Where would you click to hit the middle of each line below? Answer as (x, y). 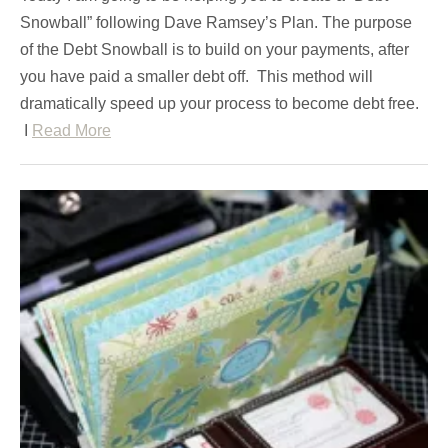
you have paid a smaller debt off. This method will (196, 77)
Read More (71, 131)
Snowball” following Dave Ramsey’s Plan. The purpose (216, 23)
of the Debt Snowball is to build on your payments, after (214, 50)
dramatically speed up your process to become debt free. (219, 104)
